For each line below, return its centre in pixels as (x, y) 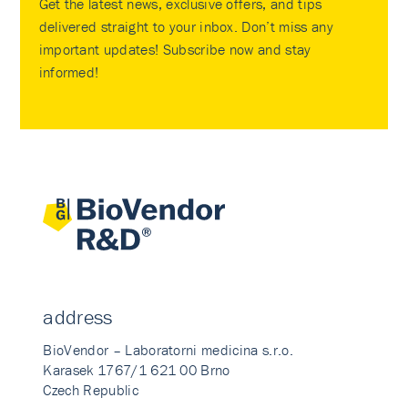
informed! (69, 72)
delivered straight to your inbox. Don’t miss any (186, 26)
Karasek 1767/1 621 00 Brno (137, 370)
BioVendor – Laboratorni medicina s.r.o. (168, 350)
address (78, 317)
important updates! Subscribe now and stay (175, 49)
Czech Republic (91, 390)
